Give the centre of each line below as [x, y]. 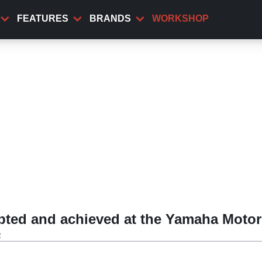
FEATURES [43, 18]
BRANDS [110, 18]
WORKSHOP [180, 18]
